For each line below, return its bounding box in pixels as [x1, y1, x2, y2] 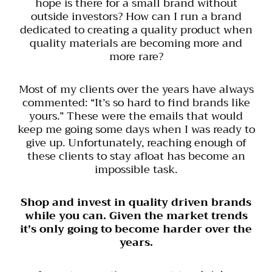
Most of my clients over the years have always [18, 79, 254, 99]
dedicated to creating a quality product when [19, 19, 253, 39]
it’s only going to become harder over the [20, 219, 252, 239]
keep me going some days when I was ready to [17, 119, 255, 139]
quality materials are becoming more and [30, 33, 242, 53]
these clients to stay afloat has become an [27, 146, 245, 166]
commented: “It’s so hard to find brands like [22, 92, 250, 112]
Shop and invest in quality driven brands [21, 192, 251, 212]
